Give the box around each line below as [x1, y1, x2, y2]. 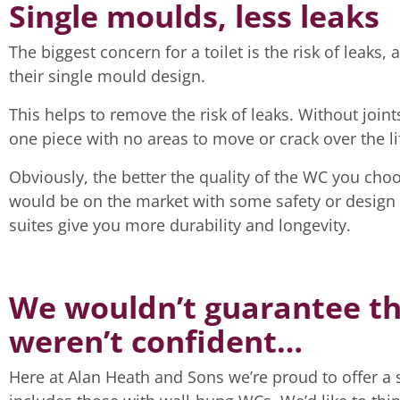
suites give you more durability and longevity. [9, 214, 355, 236]
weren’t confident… [9, 321, 303, 362]
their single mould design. [9, 65, 205, 87]
